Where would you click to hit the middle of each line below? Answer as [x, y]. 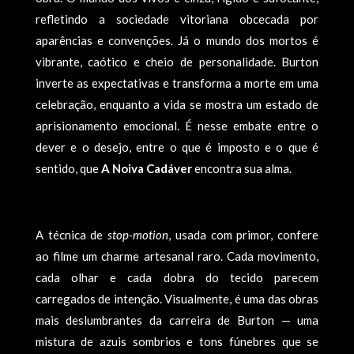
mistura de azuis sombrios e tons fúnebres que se [177, 341]
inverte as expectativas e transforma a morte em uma [177, 83]
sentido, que [68, 168]
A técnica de [72, 235]
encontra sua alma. [241, 168]
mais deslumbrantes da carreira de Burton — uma [177, 320]
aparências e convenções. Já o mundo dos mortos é [177, 40]
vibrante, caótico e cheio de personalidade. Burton [177, 62]
